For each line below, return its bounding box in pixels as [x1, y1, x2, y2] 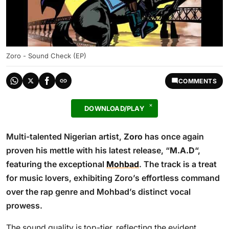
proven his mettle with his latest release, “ [6, 145, 170, 155]
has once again [143, 131, 204, 142]
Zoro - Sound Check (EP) [6, 52, 86, 60]
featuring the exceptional [6, 159, 106, 169]
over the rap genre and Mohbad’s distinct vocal [6, 187, 191, 197]
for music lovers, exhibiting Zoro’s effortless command [6, 173, 220, 183]
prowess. [6, 200, 42, 211]
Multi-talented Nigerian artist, [6, 131, 124, 142]
